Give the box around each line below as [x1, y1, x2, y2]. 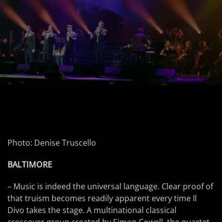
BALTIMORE [7, 159, 52, 170]
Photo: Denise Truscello [7, 137, 96, 148]
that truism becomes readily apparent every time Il [7, 193, 197, 204]
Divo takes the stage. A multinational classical [7, 205, 176, 216]
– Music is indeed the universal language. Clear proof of [7, 181, 213, 192]
